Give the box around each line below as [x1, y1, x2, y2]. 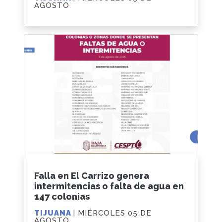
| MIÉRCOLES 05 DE [73, 208, 152, 218]
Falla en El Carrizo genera [34, 170, 149, 181]
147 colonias [34, 191, 90, 202]
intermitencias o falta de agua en [34, 180, 184, 191]
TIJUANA [34, 208, 73, 218]
